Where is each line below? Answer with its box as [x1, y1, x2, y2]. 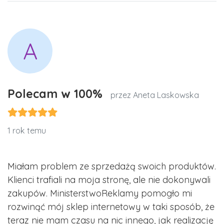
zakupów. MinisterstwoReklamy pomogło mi [7, 187, 192, 199]
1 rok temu [7, 125, 46, 136]
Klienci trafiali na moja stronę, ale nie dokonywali [7, 174, 210, 186]
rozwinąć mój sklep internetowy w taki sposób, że [7, 201, 214, 213]
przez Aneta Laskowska [110, 90, 199, 100]
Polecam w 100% [7, 86, 106, 101]
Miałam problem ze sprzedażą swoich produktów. [7, 160, 216, 172]
